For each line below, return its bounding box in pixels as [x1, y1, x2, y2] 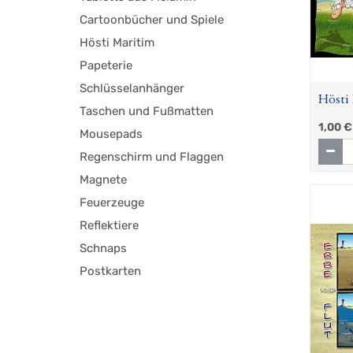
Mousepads [80, 127, 143, 142]
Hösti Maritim [80, 35, 155, 50]
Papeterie [80, 58, 133, 73]
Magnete [80, 173, 128, 188]
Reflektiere [80, 218, 139, 233]
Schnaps [80, 241, 128, 256]
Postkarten [80, 264, 142, 279]
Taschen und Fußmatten [80, 104, 214, 119]
